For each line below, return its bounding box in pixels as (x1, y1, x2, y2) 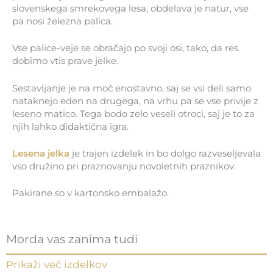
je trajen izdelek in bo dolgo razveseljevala (69, 148, 261, 160)
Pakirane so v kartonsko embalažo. (12, 188, 169, 199)
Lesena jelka (12, 148, 69, 160)
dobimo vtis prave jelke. (12, 55, 118, 67)
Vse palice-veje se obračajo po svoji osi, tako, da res (12, 43, 238, 54)
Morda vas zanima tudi (6, 231, 138, 246)
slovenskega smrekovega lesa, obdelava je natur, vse (12, 3, 249, 15)
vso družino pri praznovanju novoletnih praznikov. (12, 161, 236, 172)
